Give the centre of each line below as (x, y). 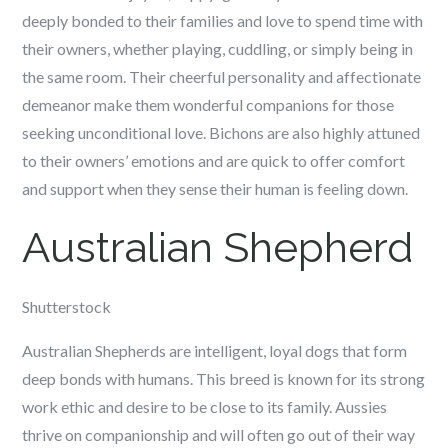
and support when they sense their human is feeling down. (215, 188)
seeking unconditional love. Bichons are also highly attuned (221, 132)
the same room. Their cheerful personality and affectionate (222, 76)
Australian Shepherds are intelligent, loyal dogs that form (215, 350)
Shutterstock (67, 306)
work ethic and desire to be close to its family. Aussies (205, 406)
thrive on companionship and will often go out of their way (219, 434)
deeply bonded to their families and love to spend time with (223, 20)
